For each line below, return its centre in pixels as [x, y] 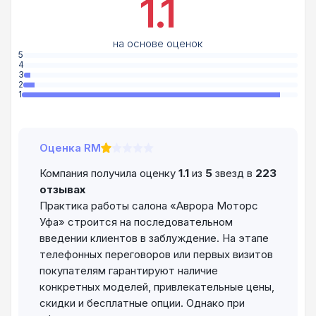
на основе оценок [158, 44]
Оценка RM [70, 148]
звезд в [234, 174]
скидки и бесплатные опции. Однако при [142, 303]
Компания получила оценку [109, 174]
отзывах [62, 190]
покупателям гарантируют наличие [129, 271]
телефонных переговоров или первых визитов [156, 255]
